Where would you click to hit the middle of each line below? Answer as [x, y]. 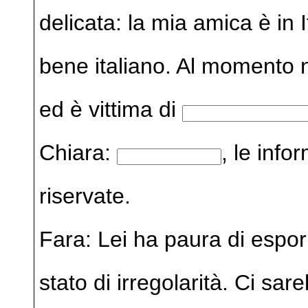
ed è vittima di [110, 109]
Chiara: [78, 152]
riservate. [85, 196]
